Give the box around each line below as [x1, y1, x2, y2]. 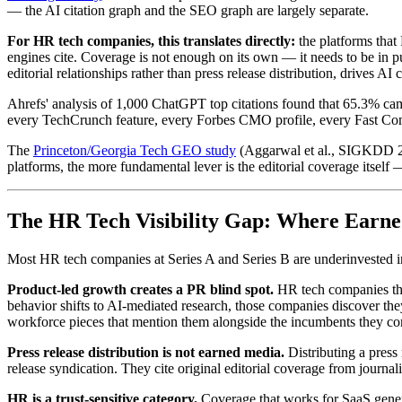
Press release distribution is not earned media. [7, 345, 284, 361]
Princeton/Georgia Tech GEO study [33, 143, 236, 159]
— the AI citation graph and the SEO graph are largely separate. [7, 3, 369, 19]
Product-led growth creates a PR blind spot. [7, 282, 274, 298]
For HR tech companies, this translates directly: [7, 33, 295, 49]
